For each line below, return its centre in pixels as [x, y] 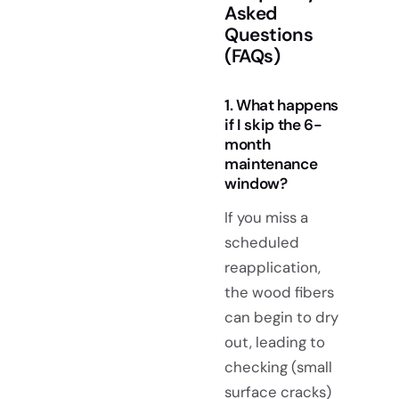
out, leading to [275, 342]
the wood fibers [279, 292]
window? [256, 183]
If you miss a [266, 217]
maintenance [271, 163]
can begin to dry [281, 317]
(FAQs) [252, 55]
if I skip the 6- [273, 124]
